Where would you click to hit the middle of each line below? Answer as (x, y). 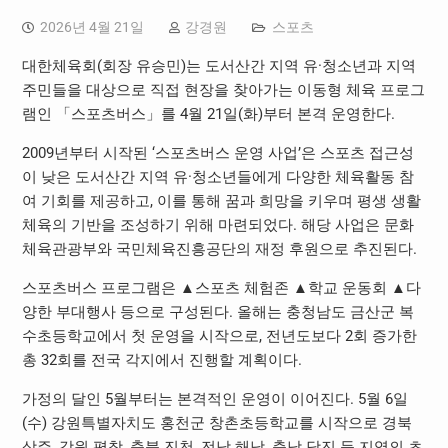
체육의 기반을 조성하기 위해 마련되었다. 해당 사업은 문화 (217, 224)
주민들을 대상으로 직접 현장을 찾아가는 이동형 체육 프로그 (223, 89)
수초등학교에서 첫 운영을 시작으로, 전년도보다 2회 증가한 (219, 335)
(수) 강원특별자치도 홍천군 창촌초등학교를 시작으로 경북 (216, 422)
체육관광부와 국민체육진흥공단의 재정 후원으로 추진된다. (219, 248)
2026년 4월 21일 (91, 26)
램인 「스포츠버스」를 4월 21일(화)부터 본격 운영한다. (208, 113)
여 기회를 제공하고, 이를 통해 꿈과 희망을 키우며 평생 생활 (221, 200)
